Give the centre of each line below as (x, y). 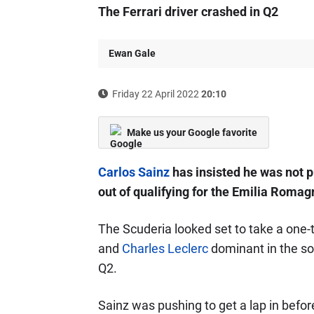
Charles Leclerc (165, 248)
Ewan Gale (132, 53)
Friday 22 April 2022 (155, 94)
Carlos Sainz (134, 172)
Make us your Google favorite (192, 132)
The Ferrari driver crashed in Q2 (188, 12)
